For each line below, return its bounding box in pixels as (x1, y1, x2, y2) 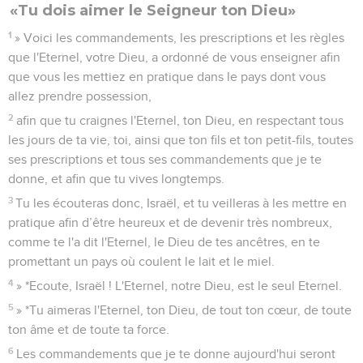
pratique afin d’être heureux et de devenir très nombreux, (8, 216, 332, 229)
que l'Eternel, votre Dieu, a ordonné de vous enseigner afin (8, 50, 340, 64)
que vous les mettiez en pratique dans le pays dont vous (8, 70, 326, 83)
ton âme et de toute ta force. (8, 322, 169, 336)
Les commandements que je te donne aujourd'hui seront (16, 347, 336, 361)
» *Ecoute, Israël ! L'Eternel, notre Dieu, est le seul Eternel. (16, 279, 343, 293)
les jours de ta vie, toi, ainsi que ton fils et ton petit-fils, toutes (8, 133, 353, 147)
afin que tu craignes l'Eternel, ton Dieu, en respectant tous (16, 113, 344, 127)
